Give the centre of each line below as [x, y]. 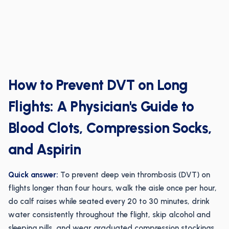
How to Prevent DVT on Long [98, 85]
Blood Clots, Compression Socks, [110, 128]
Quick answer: [33, 175]
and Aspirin [45, 149]
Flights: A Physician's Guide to [101, 106]
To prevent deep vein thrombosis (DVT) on [134, 175]
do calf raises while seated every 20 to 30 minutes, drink [109, 201]
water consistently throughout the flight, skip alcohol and [109, 215]
